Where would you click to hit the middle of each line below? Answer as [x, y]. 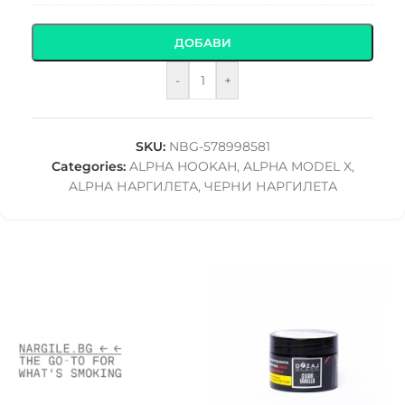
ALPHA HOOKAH [183, 166]
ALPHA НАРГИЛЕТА [133, 186]
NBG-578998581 [219, 146]
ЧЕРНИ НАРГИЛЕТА [270, 186]
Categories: [88, 166]
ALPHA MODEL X [297, 166]
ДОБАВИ [202, 42]
